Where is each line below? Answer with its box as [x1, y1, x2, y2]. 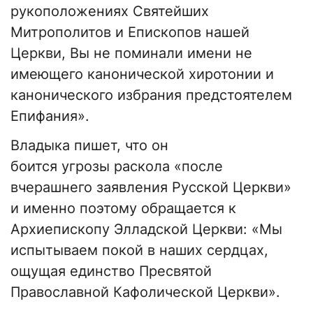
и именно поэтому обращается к [10, 200, 236, 217]
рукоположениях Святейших [10, 3, 209, 20]
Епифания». [10, 108, 89, 125]
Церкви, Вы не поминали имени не [10, 45, 252, 62]
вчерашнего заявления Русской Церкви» [10, 179, 291, 196]
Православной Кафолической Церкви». [10, 284, 280, 301]
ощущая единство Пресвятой [10, 263, 212, 280]
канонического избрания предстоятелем [10, 87, 292, 104]
